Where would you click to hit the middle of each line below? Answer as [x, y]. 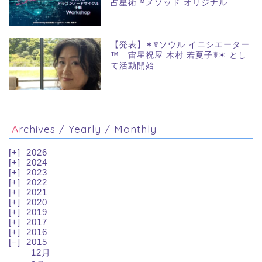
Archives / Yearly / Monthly [88, 128]
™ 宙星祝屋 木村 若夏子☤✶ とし [179, 56]
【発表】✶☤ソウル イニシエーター [180, 45]
